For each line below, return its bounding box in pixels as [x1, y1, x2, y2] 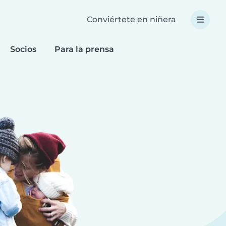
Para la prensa [54, 44, 114, 54]
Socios [10, 44, 36, 54]
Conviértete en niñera [86, 14, 176, 24]
